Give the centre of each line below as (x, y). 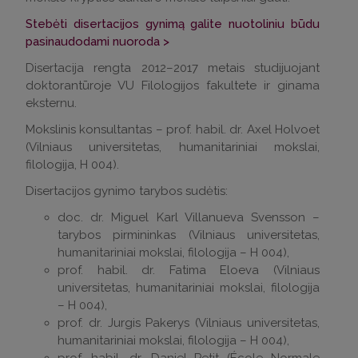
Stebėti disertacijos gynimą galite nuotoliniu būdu (173, 24)
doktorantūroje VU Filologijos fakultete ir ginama (173, 85)
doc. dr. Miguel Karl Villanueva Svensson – (189, 217)
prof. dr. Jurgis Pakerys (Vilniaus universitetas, (189, 322)
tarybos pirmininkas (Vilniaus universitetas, (189, 235)
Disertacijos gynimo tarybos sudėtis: (127, 191)
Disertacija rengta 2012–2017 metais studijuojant (173, 68)
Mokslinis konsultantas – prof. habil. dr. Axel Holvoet (173, 129)
